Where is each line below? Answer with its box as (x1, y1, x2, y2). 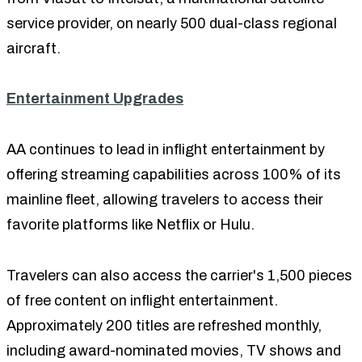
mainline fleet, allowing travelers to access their (6, 191, 323, 208)
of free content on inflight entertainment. (6, 292, 278, 309)
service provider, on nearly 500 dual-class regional (6, 15, 337, 32)
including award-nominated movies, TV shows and (6, 342, 341, 359)
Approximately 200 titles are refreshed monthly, (6, 317, 322, 334)
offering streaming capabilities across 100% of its (6, 166, 341, 183)
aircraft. (6, 40, 61, 57)
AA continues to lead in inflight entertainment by (6, 141, 325, 158)
